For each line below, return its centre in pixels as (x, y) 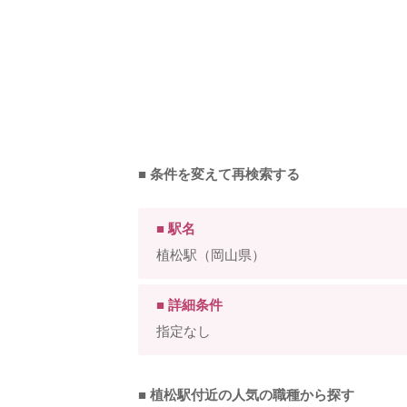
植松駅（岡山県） (211, 254)
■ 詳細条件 (189, 304)
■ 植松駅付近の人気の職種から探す (246, 394)
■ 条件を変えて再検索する (219, 174)
